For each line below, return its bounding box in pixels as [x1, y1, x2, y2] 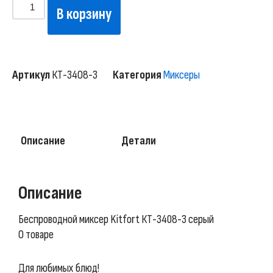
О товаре [18, 227, 54, 242]
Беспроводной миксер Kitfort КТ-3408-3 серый [18, 212, 214, 227]
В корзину [57, 5, 112, 24]
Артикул [12, 68, 52, 82]
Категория [113, 68, 161, 82]
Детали [121, 133, 156, 148]
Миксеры [163, 68, 200, 82]
